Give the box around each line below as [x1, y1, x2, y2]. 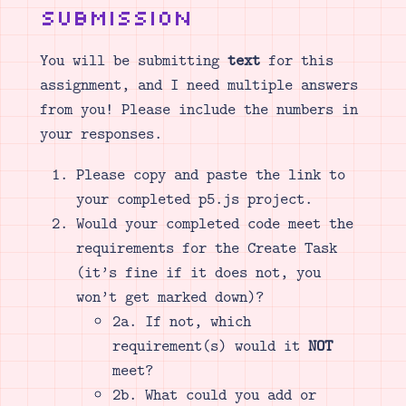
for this [259, 49, 333, 72]
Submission [39, 3, 192, 32]
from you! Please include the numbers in [39, 98, 358, 121]
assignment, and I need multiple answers [39, 73, 358, 96]
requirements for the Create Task [75, 237, 337, 259]
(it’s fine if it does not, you [75, 261, 321, 284]
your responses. [39, 122, 162, 145]
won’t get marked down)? [75, 285, 264, 308]
